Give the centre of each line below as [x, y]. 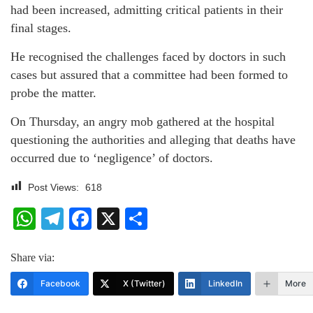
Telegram [110, 219]
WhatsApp [87, 219]
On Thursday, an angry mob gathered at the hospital [143, 122]
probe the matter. [53, 93]
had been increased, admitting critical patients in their [147, 10]
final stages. [41, 28]
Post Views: [53, 188]
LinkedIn [225, 284]
